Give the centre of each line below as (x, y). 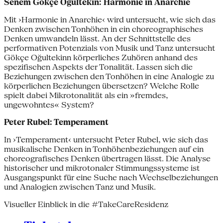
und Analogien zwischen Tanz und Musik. (80, 187)
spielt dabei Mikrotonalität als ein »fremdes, (86, 96)
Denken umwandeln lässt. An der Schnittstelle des (97, 39)
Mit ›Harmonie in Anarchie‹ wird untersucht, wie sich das (110, 20)
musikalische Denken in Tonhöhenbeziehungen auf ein (104, 149)
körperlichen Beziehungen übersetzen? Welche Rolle (102, 86)
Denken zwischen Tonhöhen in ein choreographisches (104, 29)
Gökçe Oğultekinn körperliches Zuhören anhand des (101, 58)
